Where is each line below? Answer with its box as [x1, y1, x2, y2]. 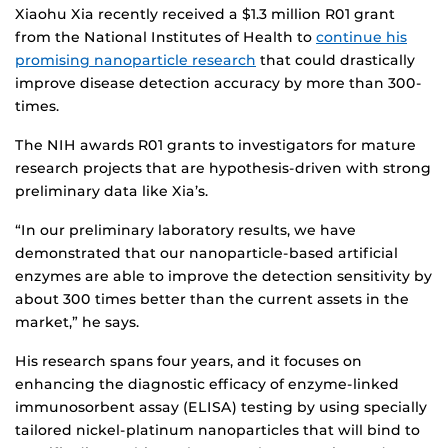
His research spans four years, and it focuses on [15, 352, 362, 371]
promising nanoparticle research [15, 51, 256, 70]
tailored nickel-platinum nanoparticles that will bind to [15, 421, 420, 440]
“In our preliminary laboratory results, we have [15, 221, 356, 240]
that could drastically [256, 51, 415, 70]
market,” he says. [15, 313, 139, 332]
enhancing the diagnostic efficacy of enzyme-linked [15, 375, 399, 394]
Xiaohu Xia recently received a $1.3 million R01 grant [15, 5, 395, 24]
